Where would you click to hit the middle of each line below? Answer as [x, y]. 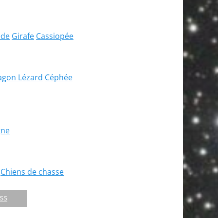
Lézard [29, 77]
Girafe [23, 36]
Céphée [59, 77]
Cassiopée [55, 36]
